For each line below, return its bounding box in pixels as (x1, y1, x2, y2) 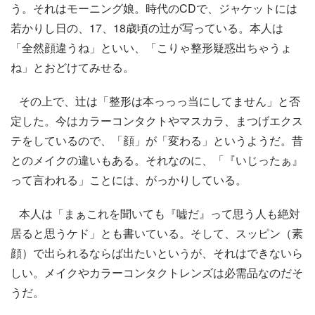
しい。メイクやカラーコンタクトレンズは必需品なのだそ (11, 264, 303, 281)
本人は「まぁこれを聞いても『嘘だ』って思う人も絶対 (11, 205, 300, 221)
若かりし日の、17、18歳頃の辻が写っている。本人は (11, 20, 283, 36)
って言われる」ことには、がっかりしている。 (11, 172, 247, 188)
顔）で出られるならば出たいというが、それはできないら (11, 245, 303, 261)
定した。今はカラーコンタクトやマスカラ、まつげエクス (11, 112, 303, 129)
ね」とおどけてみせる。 (11, 59, 134, 75)
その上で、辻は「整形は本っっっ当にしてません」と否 (11, 93, 300, 109)
